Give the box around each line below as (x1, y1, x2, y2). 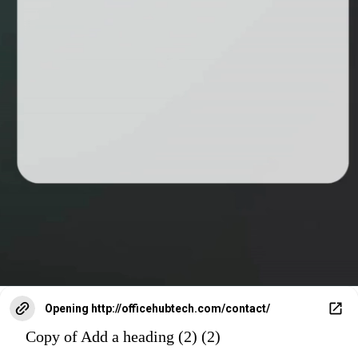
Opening (45, 302, 89, 316)
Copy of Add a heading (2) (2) (26, 328, 221, 346)
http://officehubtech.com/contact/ (91, 302, 270, 316)
